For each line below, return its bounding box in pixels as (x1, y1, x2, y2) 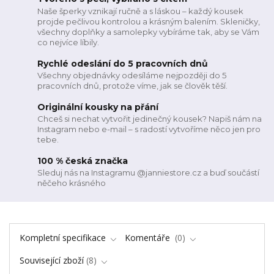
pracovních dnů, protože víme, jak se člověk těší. (37, 81, 228, 91)
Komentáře (125, 232, 172, 244)
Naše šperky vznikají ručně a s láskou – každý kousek (37, 6, 244, 16)
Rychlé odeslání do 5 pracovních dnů (37, 57, 209, 69)
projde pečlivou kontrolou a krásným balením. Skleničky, (37, 17, 261, 26)
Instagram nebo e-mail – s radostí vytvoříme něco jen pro (37, 124, 261, 135)
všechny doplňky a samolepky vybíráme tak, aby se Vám (37, 27, 260, 37)
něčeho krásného (37, 178, 106, 188)
